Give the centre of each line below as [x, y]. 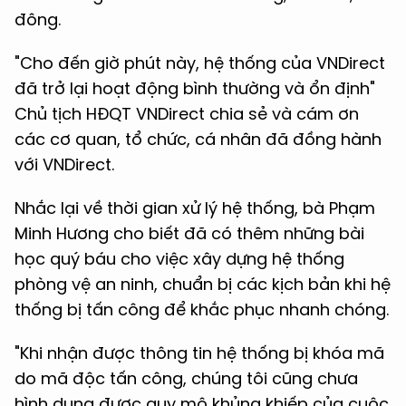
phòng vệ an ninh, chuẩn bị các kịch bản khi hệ [203, 285]
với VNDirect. [64, 165]
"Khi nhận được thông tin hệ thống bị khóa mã [199, 353]
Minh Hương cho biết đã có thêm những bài [189, 234]
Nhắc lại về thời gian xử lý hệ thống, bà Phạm [195, 208]
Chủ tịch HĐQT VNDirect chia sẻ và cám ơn [187, 114]
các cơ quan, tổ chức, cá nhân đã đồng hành [198, 140]
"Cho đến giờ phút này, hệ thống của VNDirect [200, 63]
